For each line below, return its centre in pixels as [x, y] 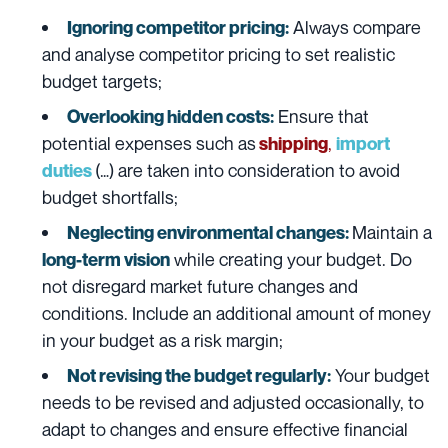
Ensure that [321, 116]
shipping [292, 144]
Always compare [355, 27]
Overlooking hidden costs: [170, 117]
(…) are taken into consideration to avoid [247, 170]
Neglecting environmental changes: [208, 233]
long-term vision [106, 260]
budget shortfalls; [112, 197]
